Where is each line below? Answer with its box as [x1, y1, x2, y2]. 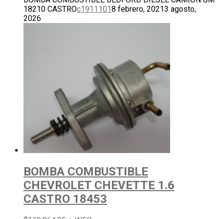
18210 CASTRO [23, 4, 77, 14]
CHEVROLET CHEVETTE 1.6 [23, 178, 175, 192]
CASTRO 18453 [23, 192, 107, 206]
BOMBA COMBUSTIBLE [23, 164, 148, 178]
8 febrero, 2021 [111, 4, 164, 14]
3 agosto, [164, 4, 196, 14]
